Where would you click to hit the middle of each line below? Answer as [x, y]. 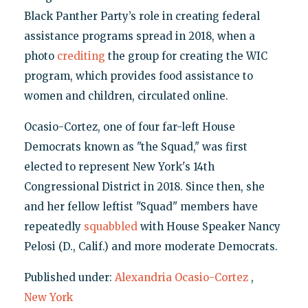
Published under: [69, 278]
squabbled [110, 227]
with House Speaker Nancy [209, 227]
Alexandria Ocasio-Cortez [181, 278]
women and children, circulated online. [126, 96]
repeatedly [54, 227]
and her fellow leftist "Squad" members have [141, 207]
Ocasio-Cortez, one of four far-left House [129, 127]
